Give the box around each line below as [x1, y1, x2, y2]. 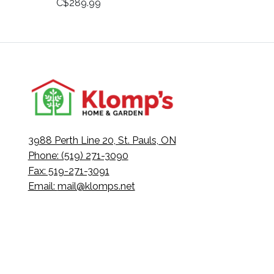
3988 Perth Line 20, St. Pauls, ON [28, 134, 176, 146]
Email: [28, 180, 57, 192]
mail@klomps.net [57, 180, 135, 192]
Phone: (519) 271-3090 [28, 149, 128, 161]
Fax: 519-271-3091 [28, 165, 109, 177]
